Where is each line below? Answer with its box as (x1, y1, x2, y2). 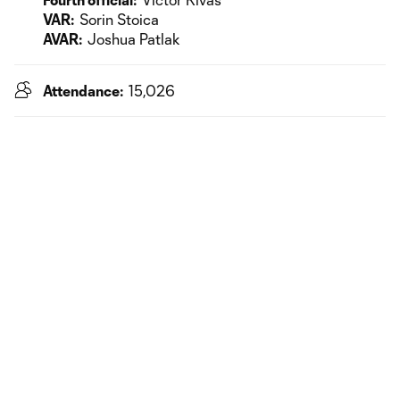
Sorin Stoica (79, 10, 159, 28)
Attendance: (43, 81, 123, 99)
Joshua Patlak (87, 29, 180, 47)
